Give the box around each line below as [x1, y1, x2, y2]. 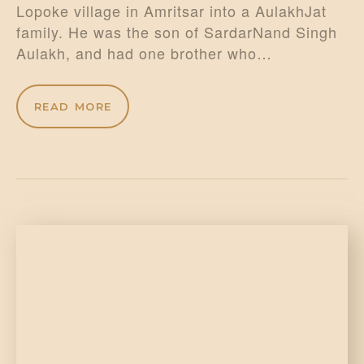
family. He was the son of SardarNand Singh [16, 21, 337, 43]
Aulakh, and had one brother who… [16, 42, 272, 64]
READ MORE [33, 100, 112, 114]
